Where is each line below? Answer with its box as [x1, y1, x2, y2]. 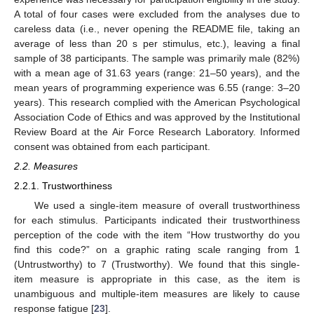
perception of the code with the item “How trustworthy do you [14, 228, 300, 240]
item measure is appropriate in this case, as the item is [14, 273, 300, 285]
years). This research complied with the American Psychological [14, 97, 300, 109]
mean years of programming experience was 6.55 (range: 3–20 [14, 82, 300, 94]
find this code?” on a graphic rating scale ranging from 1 [14, 243, 300, 255]
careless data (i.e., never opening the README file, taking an [14, 23, 300, 35]
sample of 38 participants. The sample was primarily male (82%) [14, 53, 300, 64]
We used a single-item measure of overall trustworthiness [34, 199, 300, 211]
